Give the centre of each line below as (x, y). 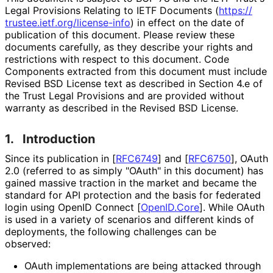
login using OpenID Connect (71, 207)
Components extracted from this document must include (136, 71)
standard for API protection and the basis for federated (133, 195)
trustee (21, 22)
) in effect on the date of (187, 22)
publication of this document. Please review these (120, 34)
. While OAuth (234, 207)
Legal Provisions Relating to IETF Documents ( (112, 10)
